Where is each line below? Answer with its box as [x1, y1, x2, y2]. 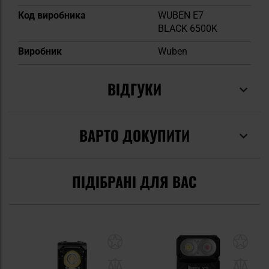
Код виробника [18, 9, 86, 21]
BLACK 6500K [158, 22, 217, 34]
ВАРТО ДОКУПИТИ [79, 124, 190, 146]
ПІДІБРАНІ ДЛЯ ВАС [72, 170, 197, 192]
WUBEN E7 [158, 9, 204, 21]
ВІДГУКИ [107, 77, 162, 100]
